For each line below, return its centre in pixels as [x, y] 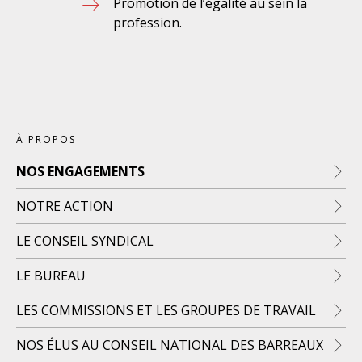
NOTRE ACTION [65, 206]
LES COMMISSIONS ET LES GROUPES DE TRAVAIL [166, 310]
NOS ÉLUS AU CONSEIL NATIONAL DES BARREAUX [170, 345]
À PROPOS [46, 139]
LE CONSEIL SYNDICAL [85, 241]
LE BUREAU [51, 276]
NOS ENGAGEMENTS [80, 171]
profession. [147, 23]
